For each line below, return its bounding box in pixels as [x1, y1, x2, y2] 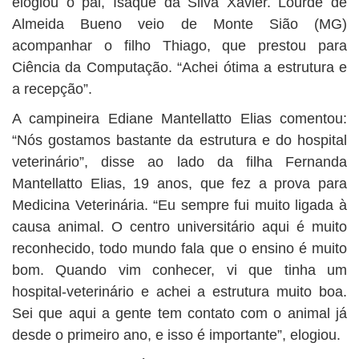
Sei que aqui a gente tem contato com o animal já [12, 305, 347, 321]
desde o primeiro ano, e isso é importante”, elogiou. [12, 327, 341, 343]
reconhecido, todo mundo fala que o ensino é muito [12, 240, 347, 256]
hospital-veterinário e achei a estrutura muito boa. [12, 284, 347, 300]
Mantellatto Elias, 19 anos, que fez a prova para [12, 175, 347, 192]
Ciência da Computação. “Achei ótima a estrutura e [12, 59, 347, 75]
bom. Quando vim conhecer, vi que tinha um [12, 262, 347, 278]
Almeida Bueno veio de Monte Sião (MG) [12, 16, 347, 32]
